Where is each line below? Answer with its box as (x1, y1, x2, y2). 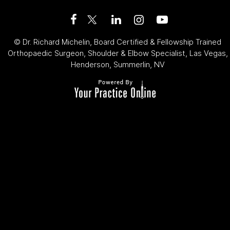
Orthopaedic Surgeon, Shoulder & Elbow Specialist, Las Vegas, (7, 48, 228, 58)
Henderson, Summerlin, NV (70, 59, 165, 69)
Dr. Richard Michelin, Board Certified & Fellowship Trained (23, 36, 221, 47)
